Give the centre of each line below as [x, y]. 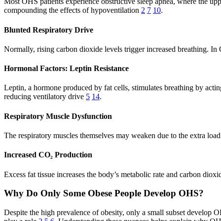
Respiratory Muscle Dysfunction [58, 116]
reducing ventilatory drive [45, 97]
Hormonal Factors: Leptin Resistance [66, 69]
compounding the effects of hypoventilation [73, 10]
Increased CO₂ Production [48, 155]
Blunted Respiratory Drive [49, 30]
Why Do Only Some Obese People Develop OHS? [104, 193]
